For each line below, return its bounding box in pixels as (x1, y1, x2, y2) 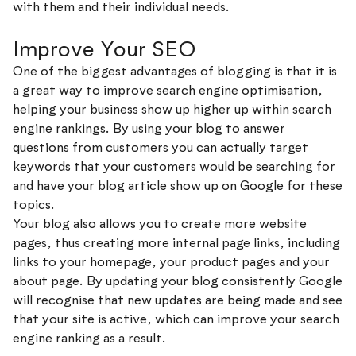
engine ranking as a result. (13, 330, 166, 347)
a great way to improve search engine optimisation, (13, 82, 323, 99)
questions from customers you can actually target (13, 139, 308, 157)
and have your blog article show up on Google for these (13, 177, 342, 195)
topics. (13, 196, 55, 214)
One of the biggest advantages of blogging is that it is (13, 63, 337, 80)
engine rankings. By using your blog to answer (13, 120, 285, 137)
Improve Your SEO (13, 36, 196, 64)
